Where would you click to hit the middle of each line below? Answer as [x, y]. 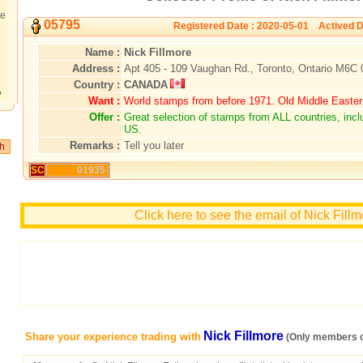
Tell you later [154, 145]
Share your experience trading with [113, 336]
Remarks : [95, 145]
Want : [104, 100]
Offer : [105, 117]
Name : [102, 52]
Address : [96, 68]
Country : [97, 84]
